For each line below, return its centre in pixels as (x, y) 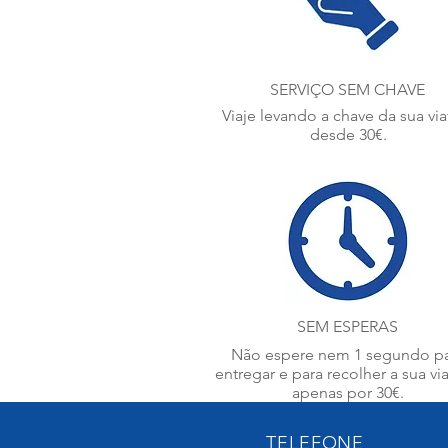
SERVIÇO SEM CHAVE (347, 89)
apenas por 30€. (347, 392)
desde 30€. (348, 134)
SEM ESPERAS (347, 326)
